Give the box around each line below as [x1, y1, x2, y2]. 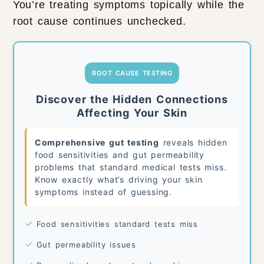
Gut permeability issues [36, 239, 137, 249]
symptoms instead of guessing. [34, 187, 173, 197]
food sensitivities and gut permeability [34, 150, 205, 160]
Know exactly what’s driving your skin [34, 174, 203, 185]
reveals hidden [159, 137, 227, 148]
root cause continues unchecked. [12, 15, 186, 27]
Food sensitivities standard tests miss [36, 219, 199, 229]
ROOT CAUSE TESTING [92, 69, 172, 78]
